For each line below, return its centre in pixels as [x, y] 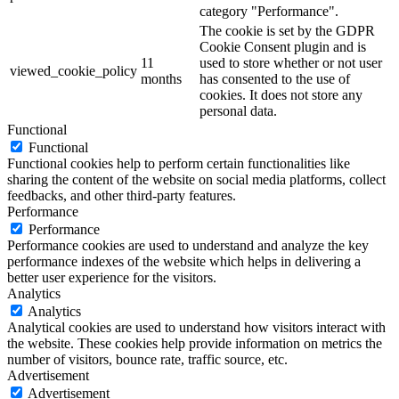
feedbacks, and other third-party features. [122, 196]
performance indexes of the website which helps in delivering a [184, 262]
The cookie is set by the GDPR [287, 31]
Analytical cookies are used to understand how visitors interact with [196, 328]
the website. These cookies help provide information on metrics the [195, 344]
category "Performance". [269, 12]
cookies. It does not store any [281, 95]
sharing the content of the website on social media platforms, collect [196, 180]
